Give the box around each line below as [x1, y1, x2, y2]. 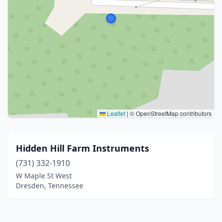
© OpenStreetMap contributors [128, 109, 212, 117]
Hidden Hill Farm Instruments [16, 142, 149, 154]
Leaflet [106, 109, 125, 117]
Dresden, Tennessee [16, 181, 83, 190]
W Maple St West [16, 171, 72, 180]
